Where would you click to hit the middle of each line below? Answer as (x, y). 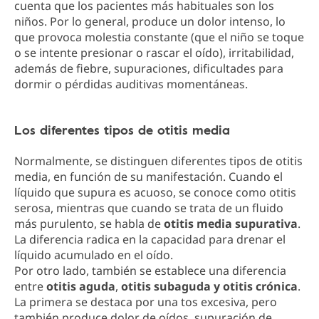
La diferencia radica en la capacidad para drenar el (150, 239)
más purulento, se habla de (89, 224)
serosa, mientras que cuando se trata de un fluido (149, 208)
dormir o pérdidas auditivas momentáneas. (131, 84)
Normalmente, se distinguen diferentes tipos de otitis (158, 161)
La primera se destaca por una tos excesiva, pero (146, 302)
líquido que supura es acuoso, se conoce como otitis (155, 192)
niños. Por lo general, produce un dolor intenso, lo (150, 21)
